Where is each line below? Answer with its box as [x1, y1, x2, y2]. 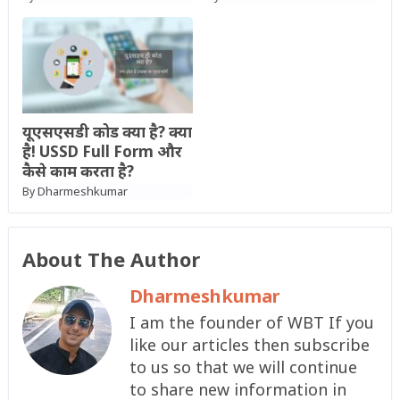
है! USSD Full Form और [21, 141, 182, 162]
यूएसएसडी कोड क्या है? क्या [21, 121, 192, 143]
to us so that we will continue [129, 356, 357, 379]
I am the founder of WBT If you [129, 312, 374, 334]
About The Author [21, 246, 200, 273]
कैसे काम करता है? [21, 161, 134, 182]
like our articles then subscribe [129, 334, 370, 356]
